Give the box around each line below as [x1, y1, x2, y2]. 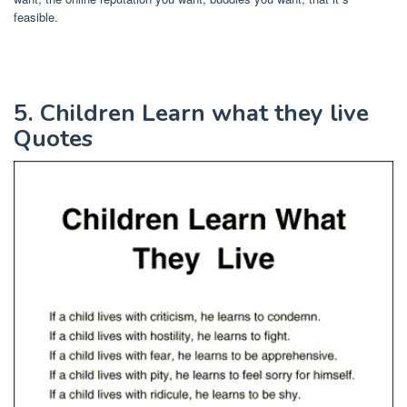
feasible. [14, 8, 58, 26]
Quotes [14, 123, 93, 155]
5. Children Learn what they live [14, 97, 369, 130]
